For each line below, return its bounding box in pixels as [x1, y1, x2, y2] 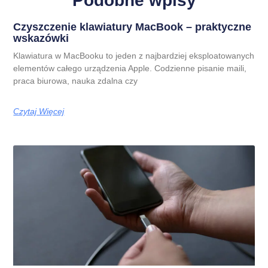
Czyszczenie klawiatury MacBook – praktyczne [13, 20, 252, 33]
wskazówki [13, 32, 69, 44]
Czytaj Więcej [13, 106, 65, 116]
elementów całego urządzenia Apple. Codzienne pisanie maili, [13, 63, 247, 73]
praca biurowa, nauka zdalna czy [13, 75, 138, 86]
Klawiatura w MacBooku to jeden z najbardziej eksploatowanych [13, 50, 255, 60]
